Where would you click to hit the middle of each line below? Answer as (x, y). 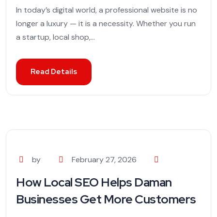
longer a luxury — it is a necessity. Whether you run (106, 24)
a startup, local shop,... (55, 37)
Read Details (54, 72)
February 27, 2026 (104, 160)
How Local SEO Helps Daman (94, 183)
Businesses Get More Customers (106, 200)
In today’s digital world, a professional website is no (107, 10)
